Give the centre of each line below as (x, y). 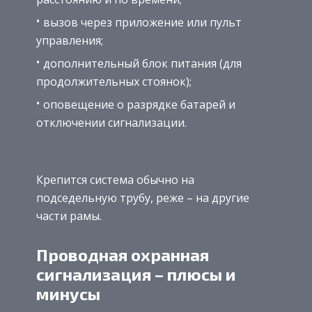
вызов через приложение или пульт (142, 22)
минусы (68, 293)
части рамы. (69, 216)
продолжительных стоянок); (114, 81)
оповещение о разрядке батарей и (139, 104)
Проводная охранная (123, 254)
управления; (70, 40)
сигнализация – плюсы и (136, 274)
